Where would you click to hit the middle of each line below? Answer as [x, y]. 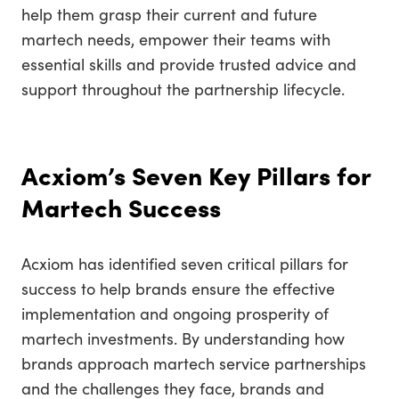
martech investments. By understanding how [183, 338]
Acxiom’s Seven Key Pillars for [196, 175]
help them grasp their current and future [169, 14]
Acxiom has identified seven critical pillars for [185, 263]
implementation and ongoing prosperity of [175, 313]
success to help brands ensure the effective [178, 288]
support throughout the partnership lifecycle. [183, 89]
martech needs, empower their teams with [176, 39]
